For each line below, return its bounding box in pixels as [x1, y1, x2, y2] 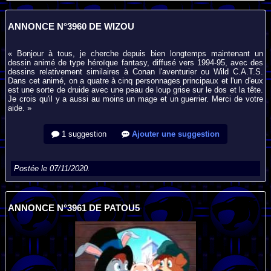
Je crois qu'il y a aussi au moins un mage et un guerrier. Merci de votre [8, 94, 263, 104]
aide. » [8, 103, 32, 113]
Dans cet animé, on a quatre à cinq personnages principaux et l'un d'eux [8, 76, 263, 86]
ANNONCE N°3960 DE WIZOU [8, 21, 135, 31]
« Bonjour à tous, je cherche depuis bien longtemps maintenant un [8, 49, 263, 59]
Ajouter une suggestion [129, 129, 220, 139]
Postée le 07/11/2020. [14, 163, 91, 173]
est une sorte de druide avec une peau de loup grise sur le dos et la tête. [8, 85, 263, 95]
